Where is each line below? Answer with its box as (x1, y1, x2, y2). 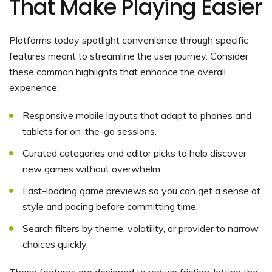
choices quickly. (22, 237, 88, 250)
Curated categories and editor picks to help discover (22, 146, 246, 159)
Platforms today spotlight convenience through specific (9, 33, 248, 46)
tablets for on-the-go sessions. (22, 124, 157, 137)
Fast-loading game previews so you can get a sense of (22, 184, 260, 197)
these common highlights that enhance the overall (9, 65, 226, 78)
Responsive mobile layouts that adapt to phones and (22, 109, 251, 121)
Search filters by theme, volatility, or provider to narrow (22, 222, 259, 234)
